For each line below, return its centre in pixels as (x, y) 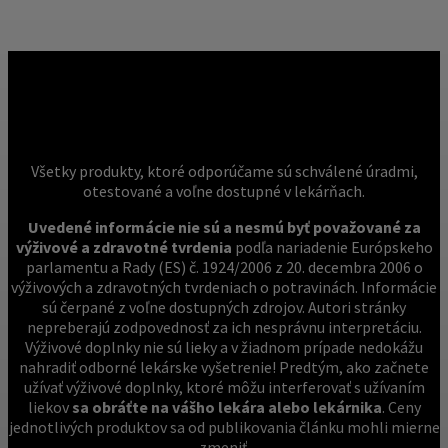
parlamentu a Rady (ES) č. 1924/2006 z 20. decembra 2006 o (224, 267)
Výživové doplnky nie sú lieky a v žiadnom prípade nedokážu (224, 347)
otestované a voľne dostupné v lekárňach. (224, 191)
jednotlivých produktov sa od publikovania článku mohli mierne (224, 427)
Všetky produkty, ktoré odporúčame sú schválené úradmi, (224, 171)
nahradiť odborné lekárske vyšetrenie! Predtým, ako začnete (224, 367)
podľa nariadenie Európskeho (332, 247)
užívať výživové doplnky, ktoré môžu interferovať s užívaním (224, 387)
